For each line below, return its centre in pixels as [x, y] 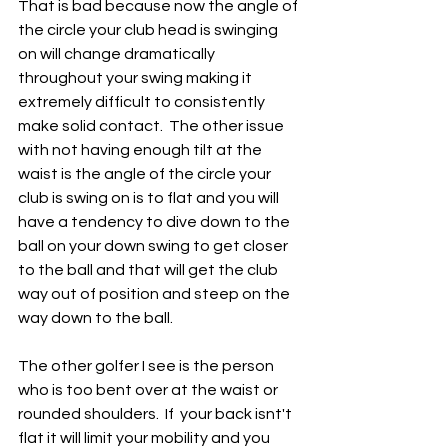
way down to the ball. [95, 318]
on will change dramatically [118, 54]
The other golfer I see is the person [147, 366]
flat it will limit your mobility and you [145, 438]
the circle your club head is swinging [149, 30]
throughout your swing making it [136, 78]
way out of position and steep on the [155, 294]
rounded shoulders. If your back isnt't [156, 414]
